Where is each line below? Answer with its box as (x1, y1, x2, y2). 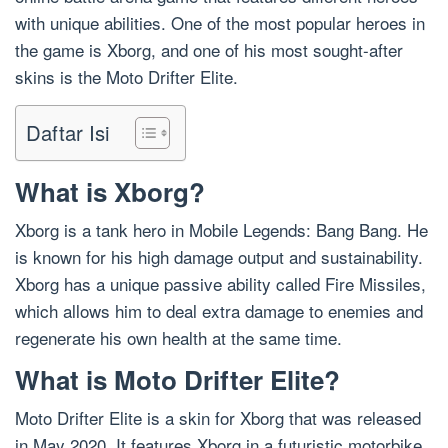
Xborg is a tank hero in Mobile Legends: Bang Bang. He (15, 217, 428, 242)
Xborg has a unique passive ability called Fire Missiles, (15, 271, 426, 296)
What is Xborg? (15, 173, 205, 210)
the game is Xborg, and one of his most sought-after (15, 37, 403, 62)
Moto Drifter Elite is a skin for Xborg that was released (15, 405, 421, 430)
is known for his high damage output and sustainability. (15, 244, 423, 269)
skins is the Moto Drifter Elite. (15, 64, 238, 89)
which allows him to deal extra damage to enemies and (15, 298, 423, 323)
